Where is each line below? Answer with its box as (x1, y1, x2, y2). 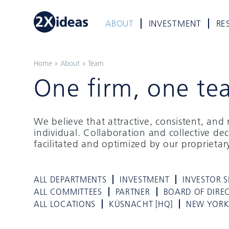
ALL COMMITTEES (34, 186, 102, 197)
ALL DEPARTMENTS (34, 174, 107, 185)
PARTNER (115, 186, 150, 197)
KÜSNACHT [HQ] (108, 198, 173, 210)
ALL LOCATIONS (34, 198, 96, 210)
